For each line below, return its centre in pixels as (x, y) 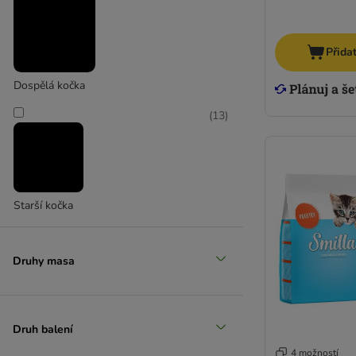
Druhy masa (44, 261)
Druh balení (43, 329)
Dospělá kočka (49, 85)
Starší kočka (43, 205)
